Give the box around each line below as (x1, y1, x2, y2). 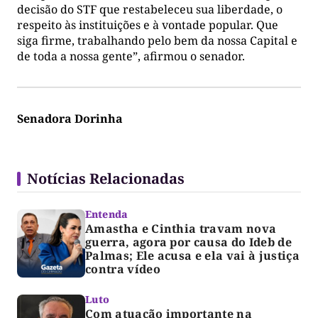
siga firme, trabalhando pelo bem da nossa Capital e (17, 32, 297, 48)
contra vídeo (85, 261, 160, 277)
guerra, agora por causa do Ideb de (85, 234, 292, 250)
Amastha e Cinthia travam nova (85, 220, 277, 236)
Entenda (85, 207, 128, 221)
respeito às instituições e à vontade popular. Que (17, 16, 278, 33)
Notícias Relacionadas (27, 168, 185, 188)
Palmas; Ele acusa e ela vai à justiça (85, 247, 300, 263)
